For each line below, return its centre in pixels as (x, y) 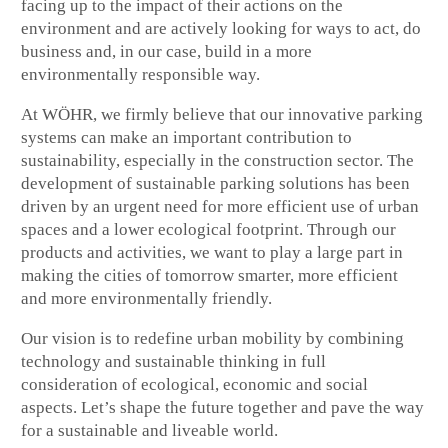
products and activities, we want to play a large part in (212, 252)
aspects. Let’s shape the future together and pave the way (223, 407)
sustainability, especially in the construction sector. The (218, 160)
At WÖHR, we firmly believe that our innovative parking (222, 114)
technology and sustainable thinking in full (174, 361)
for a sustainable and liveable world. (150, 430)
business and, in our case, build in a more (167, 51)
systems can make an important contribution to (187, 137)
